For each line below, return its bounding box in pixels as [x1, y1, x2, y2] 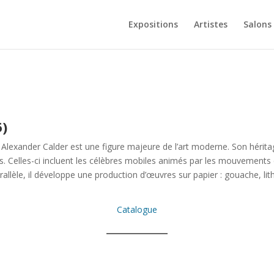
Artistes [193, 18, 228, 30]
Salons [243, 18, 272, 30]
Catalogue [117, 203, 157, 215]
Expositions [128, 18, 178, 30]
